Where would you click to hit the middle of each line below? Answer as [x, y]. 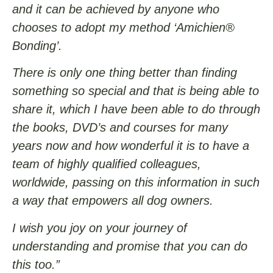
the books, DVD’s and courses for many [120, 128]
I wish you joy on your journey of [100, 228]
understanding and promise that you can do [130, 246]
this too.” [36, 264]
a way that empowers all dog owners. [113, 201]
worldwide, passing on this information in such [136, 183]
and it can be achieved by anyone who [116, 9]
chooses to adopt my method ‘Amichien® [123, 28]
